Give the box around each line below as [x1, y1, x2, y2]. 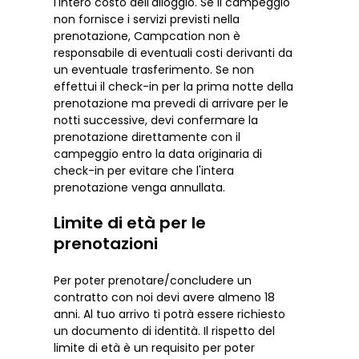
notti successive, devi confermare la [54, 111, 259, 128]
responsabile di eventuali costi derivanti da [54, 44, 293, 61]
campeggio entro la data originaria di [54, 145, 263, 162]
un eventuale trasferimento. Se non [54, 61, 255, 78]
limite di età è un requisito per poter [54, 340, 256, 357]
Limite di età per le [54, 211, 207, 234]
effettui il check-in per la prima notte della [54, 78, 294, 95]
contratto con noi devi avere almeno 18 [54, 289, 276, 306]
